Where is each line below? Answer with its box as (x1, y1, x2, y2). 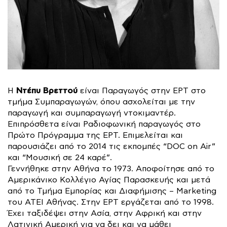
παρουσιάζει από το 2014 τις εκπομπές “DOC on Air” (8, 142, 215, 152)
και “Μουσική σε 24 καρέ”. (8, 153, 112, 163)
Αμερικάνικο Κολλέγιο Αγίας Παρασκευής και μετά (8, 175, 210, 185)
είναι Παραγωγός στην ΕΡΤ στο (78, 86, 206, 96)
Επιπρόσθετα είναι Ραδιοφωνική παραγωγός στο (8, 120, 201, 129)
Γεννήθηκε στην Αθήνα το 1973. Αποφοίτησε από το (8, 164, 214, 174)
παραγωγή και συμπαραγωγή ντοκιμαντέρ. (8, 108, 176, 118)
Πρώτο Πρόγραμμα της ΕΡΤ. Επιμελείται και (8, 131, 183, 140)
